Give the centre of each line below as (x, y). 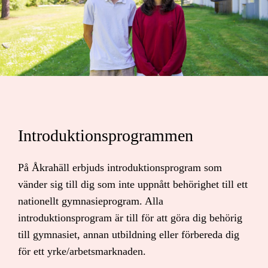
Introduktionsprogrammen (106, 135)
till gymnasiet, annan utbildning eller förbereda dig (129, 234)
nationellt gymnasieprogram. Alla (91, 201)
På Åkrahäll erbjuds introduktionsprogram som (120, 167)
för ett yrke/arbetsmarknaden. (82, 251)
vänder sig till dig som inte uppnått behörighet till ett (133, 184)
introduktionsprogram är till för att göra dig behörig (130, 217)
